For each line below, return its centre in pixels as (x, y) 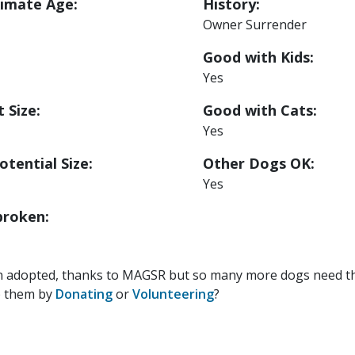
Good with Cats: (260, 110)
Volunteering (173, 294)
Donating (84, 294)
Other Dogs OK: (259, 163)
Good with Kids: (259, 57)
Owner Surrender (255, 24)
